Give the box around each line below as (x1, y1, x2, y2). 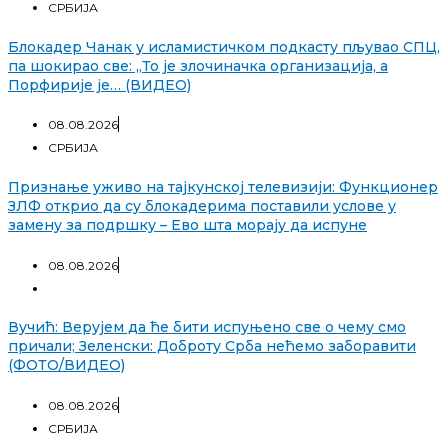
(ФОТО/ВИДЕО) (8, 356, 125, 375)
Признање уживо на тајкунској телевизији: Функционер (8, 177, 438, 196)
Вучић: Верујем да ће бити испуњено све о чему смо (8, 318, 406, 337)
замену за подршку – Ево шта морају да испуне (8, 215, 367, 234)
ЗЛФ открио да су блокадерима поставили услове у (8, 196, 396, 215)
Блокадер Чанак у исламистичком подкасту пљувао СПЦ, (8, 37, 440, 56)
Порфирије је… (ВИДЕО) (8, 75, 191, 94)
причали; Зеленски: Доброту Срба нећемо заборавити (8, 337, 416, 356)
